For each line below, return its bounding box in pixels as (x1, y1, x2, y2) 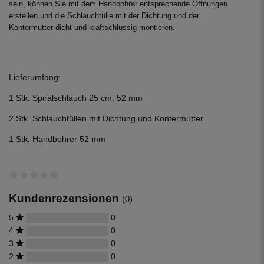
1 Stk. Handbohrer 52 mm (9, 134, 105, 144)
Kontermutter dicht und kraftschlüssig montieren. (9, 23, 175, 32)
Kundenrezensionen (9, 192, 122, 204)
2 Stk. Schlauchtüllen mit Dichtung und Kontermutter (9, 113, 203, 123)
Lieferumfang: (9, 72, 61, 82)
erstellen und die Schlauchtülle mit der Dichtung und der (9, 11, 199, 20)
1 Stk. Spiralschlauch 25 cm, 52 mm (9, 93, 143, 103)
